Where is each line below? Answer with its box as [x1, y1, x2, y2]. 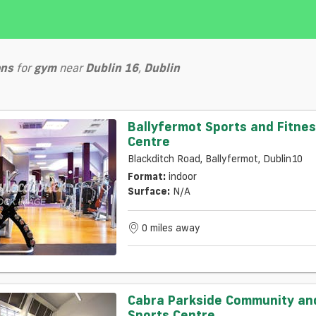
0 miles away [141, 221, 200, 234]
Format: [127, 170, 166, 183]
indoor [165, 170, 200, 183]
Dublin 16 [85, 61, 138, 75]
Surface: [127, 185, 170, 198]
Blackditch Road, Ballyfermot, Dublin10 [127, 152, 303, 166]
